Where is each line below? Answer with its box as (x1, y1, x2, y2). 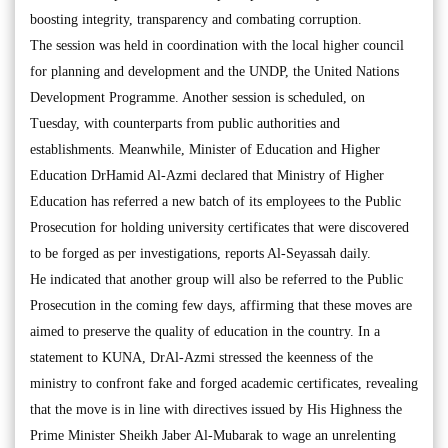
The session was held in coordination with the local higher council (30, 38, 404, 53)
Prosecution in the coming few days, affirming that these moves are (30, 298, 412, 313)
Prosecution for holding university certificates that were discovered (30, 220, 409, 235)
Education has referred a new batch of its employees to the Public (30, 194, 401, 209)
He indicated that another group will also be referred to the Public (30, 272, 403, 287)
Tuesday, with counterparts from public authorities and (30, 116, 340, 131)
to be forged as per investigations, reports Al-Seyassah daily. (30, 246, 371, 261)
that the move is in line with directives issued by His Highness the (30, 402, 402, 417)
